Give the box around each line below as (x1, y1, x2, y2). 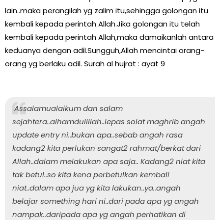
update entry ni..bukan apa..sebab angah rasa (12, 129, 183, 140)
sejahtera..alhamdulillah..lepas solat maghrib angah (12, 116, 205, 127)
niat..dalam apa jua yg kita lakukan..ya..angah (12, 182, 181, 193)
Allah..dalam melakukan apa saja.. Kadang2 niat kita (12, 156, 205, 166)
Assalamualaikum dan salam (12, 103, 123, 113)
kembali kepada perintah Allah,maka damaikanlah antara (5, 31, 214, 42)
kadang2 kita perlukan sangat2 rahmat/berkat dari (12, 142, 201, 153)
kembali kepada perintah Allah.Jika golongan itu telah (5, 18, 200, 29)
